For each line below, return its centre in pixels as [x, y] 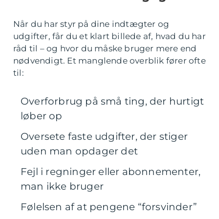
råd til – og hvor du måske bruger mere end [105, 48]
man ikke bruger [62, 186]
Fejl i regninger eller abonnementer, [111, 172]
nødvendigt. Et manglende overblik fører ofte [109, 61]
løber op [42, 116]
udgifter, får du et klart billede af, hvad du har [109, 36]
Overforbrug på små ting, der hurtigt [112, 101]
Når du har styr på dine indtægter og [91, 24]
